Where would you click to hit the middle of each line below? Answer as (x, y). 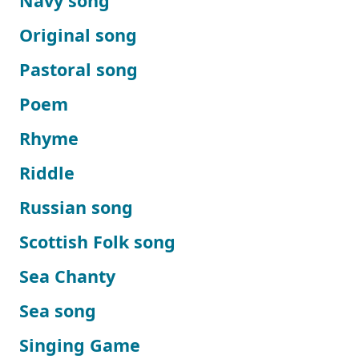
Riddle (47, 173)
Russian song (76, 207)
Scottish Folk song (97, 242)
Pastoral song (79, 69)
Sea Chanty (67, 276)
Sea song (58, 311)
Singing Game (80, 345)
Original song (78, 35)
